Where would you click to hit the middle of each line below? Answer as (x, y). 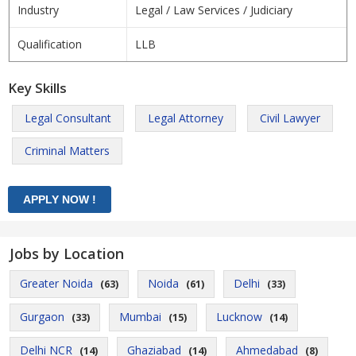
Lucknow (239, 317)
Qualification (50, 44)
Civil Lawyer (290, 118)
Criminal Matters (67, 151)
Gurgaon (42, 317)
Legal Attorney (186, 118)
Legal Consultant (68, 118)
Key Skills (37, 88)
